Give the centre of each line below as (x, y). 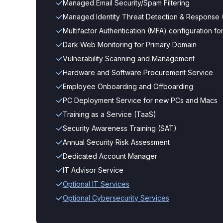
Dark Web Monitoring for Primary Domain (130, 45)
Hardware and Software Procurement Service (138, 72)
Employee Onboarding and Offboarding (128, 86)
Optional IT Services (96, 184)
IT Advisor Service (93, 170)
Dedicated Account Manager (110, 156)
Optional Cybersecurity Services (116, 198)
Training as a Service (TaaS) (110, 114)
